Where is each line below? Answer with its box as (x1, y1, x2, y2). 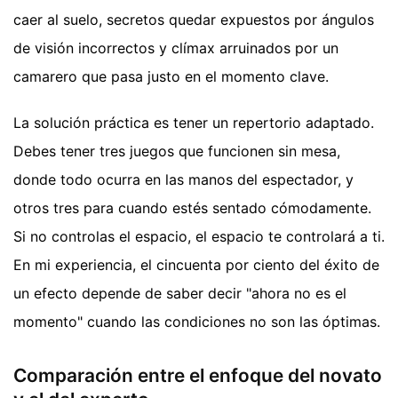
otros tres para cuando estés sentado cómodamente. (13, 198, 371, 217)
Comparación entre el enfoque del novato (13, 364, 382, 387)
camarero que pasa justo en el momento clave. (13, 67, 329, 85)
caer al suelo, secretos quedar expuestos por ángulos (13, 10, 374, 28)
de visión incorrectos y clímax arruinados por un (13, 38, 338, 57)
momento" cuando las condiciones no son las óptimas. (13, 312, 380, 330)
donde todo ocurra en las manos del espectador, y (13, 170, 354, 188)
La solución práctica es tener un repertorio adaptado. (13, 113, 374, 131)
